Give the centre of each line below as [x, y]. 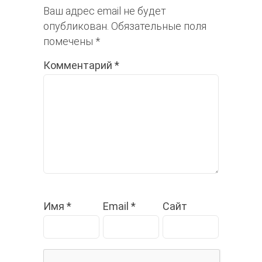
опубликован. [76, 26]
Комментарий [79, 65]
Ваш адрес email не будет [105, 11]
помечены [69, 42]
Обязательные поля [159, 26]
